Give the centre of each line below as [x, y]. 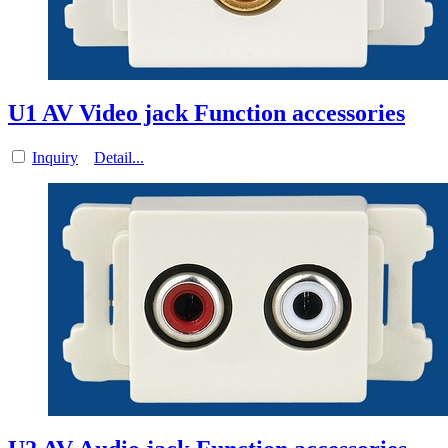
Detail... [119, 157]
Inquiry [55, 157]
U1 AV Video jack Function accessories [206, 112]
